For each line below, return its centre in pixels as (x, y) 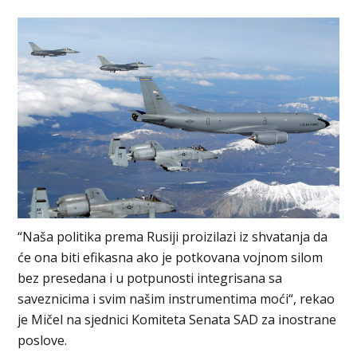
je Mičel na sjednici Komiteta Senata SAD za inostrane (177, 319)
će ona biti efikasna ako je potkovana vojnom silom (171, 257)
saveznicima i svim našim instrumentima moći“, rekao (177, 298)
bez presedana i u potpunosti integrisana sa (150, 278)
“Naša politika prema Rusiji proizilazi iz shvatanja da (173, 236)
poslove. (43, 340)
